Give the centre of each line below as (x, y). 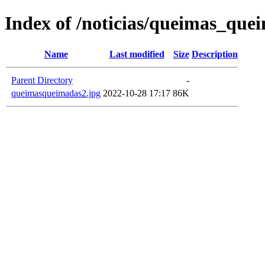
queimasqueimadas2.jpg (56, 93)
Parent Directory (42, 80)
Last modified (137, 54)
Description (215, 54)
